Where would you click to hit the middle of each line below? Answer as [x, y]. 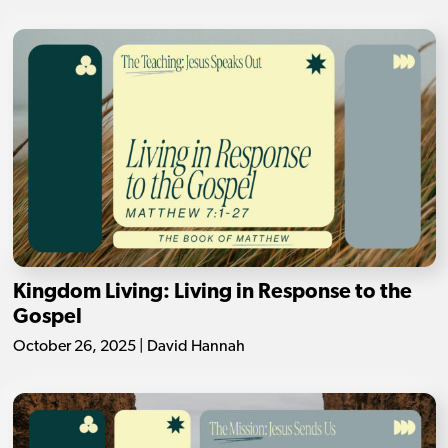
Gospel [47, 317]
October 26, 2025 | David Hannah [128, 346]
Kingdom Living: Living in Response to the [212, 292]
